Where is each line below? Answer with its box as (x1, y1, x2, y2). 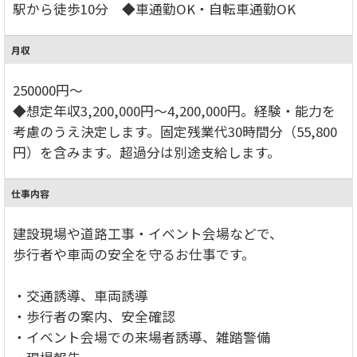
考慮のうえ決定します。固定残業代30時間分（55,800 (13, 121, 337, 141)
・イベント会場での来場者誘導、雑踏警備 (13, 327, 270, 347)
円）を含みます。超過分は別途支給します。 (13, 142, 280, 162)
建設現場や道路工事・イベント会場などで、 (13, 223, 283, 243)
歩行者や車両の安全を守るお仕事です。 (13, 244, 255, 264)
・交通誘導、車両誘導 (13, 285, 148, 305)
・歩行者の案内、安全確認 (13, 306, 175, 326)
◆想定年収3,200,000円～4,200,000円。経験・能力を (13, 100, 335, 120)
